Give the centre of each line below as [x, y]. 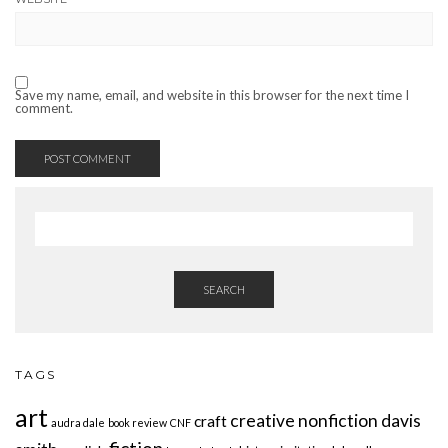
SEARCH [224, 290]
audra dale [78, 423]
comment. [44, 108]
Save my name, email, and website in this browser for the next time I [212, 95]
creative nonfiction [304, 421]
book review [137, 423]
